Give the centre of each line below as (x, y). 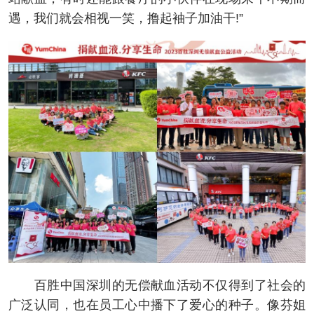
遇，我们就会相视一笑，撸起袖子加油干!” (126, 18)
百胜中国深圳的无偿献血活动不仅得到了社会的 (157, 286)
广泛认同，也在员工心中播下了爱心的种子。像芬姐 (157, 305)
